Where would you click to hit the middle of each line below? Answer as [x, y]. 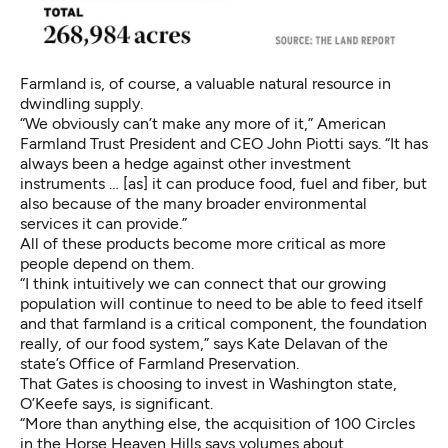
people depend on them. [107, 263]
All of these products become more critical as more [203, 243]
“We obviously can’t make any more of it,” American [203, 123]
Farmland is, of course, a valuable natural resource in [205, 83]
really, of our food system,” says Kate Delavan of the [204, 343]
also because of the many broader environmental [193, 203]
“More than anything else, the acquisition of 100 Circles [217, 423]
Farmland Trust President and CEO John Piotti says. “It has [224, 143]
